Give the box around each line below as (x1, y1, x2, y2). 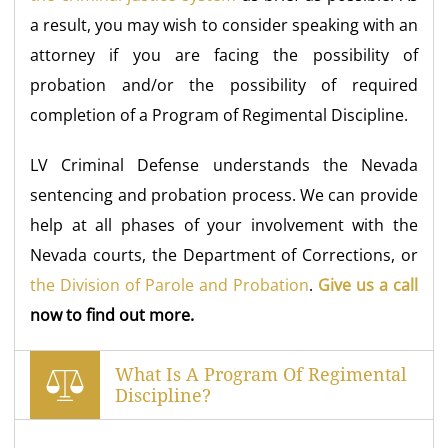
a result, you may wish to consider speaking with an (30, 13, 418, 36)
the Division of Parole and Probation (30, 273, 309, 296)
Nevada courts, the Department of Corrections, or (30, 243, 418, 266)
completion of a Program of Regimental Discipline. (30, 103, 409, 126)
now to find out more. (30, 303, 195, 326)
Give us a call (317, 273, 418, 296)
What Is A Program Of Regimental (115, 363, 408, 385)
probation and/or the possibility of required (30, 73, 418, 96)
